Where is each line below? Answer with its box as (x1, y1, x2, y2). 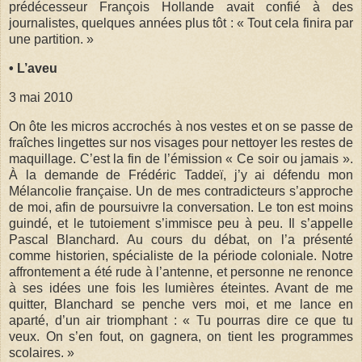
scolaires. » (9, 345, 74, 360)
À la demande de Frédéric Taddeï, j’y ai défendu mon (9, 167, 353, 182)
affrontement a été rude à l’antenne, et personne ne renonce (9, 264, 353, 279)
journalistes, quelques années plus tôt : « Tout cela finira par (9, 16, 353, 31)
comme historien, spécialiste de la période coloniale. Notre (9, 248, 353, 263)
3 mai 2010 (9, 90, 73, 104)
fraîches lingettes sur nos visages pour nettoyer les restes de (9, 135, 353, 149)
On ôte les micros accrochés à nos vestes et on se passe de (9, 119, 353, 133)
